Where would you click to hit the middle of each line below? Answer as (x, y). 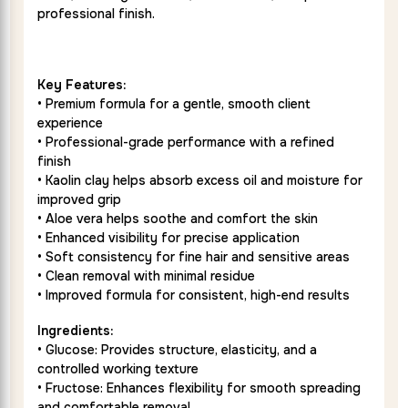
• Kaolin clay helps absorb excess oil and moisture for (200, 181)
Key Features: (82, 85)
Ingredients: (76, 331)
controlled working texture (118, 369)
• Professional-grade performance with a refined (186, 143)
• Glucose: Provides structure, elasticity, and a (178, 350)
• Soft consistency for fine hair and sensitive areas (194, 257)
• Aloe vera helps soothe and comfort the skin (178, 219)
